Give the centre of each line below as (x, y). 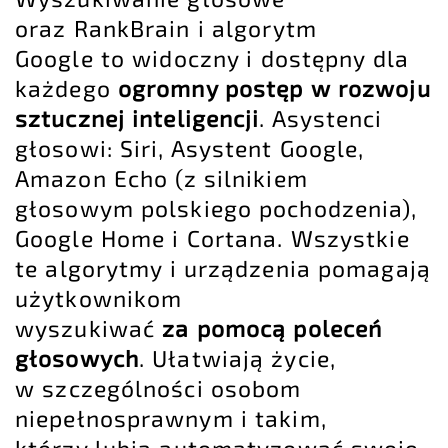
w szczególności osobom (158, 388)
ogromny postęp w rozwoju (270, 88)
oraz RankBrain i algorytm (166, 28)
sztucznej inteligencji (137, 118)
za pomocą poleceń (272, 328)
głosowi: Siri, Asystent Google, (190, 148)
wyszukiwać (89, 328)
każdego (63, 88)
